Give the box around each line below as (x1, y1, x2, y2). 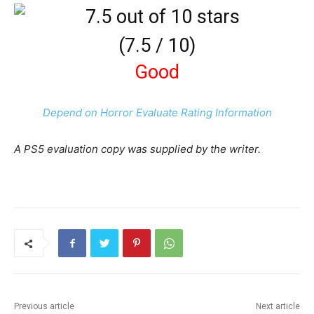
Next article (255, 301, 300, 312)
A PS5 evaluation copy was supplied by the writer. (14, 142, 261, 156)
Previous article (14, 301, 74, 312)
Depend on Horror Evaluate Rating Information (42, 106, 272, 120)
